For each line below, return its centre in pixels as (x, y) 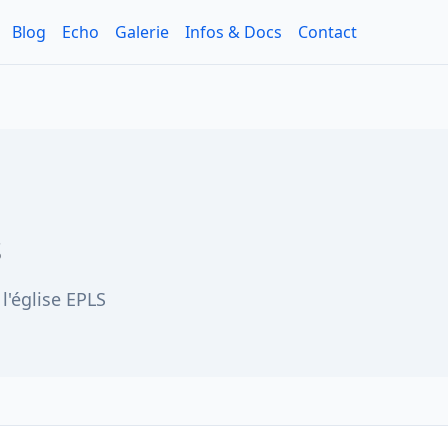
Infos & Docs (233, 32)
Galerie (142, 32)
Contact (327, 32)
